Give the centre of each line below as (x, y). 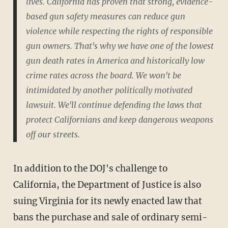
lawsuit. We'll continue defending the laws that (114, 105)
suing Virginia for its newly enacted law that (107, 201)
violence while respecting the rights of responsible (119, 31)
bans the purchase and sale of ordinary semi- (110, 217)
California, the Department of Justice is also (107, 184)
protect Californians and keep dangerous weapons (119, 120)
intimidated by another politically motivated (109, 90)
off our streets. (53, 134)
